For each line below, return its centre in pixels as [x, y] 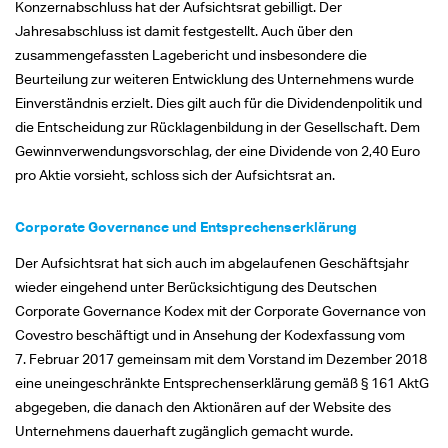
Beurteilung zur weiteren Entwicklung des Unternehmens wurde [214, 78]
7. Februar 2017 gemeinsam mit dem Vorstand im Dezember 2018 [221, 358]
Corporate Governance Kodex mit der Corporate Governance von [220, 310]
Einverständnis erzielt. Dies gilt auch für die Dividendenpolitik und [218, 102]
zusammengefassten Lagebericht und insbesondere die [191, 54]
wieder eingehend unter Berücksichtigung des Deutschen [196, 286]
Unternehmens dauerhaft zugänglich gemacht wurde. [184, 430]
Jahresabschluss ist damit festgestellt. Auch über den [184, 30]
